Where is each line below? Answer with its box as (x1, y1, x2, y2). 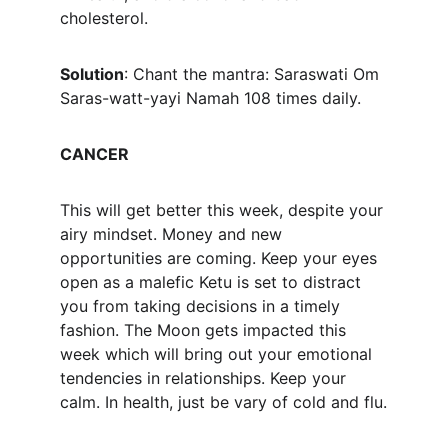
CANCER (60, 144, 129, 164)
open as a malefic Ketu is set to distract (60, 272, 366, 292)
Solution (60, 64, 124, 84)
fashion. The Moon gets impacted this (60, 320, 351, 340)
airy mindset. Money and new (60, 224, 287, 244)
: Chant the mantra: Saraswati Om (124, 64, 384, 84)
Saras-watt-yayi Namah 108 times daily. (60, 88, 361, 108)
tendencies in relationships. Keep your (60, 368, 351, 388)
